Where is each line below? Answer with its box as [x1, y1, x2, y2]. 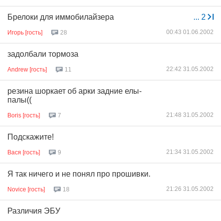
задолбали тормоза [7, 50, 78, 58]
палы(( [7, 96, 32, 104]
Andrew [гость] [7, 66, 47, 73]
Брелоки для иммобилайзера [7, 13, 114, 21]
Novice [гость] [7, 185, 45, 193]
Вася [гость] [7, 148, 40, 156]
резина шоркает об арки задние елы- [7, 87, 142, 95]
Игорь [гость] [7, 29, 42, 36]
